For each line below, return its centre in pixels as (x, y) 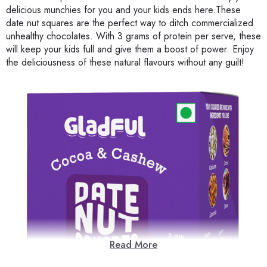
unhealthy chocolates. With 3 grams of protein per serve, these (133, 36)
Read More (133, 245)
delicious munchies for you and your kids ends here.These (123, 10)
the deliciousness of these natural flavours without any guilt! (125, 63)
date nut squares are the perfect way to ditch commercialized (130, 23)
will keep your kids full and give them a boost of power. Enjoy (130, 49)
